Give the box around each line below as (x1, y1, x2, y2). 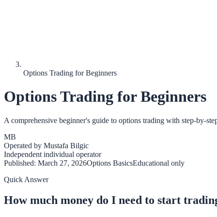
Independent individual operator (4, 150, 101, 158)
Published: (4, 158, 38, 167)
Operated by (4, 141, 44, 150)
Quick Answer (4, 175, 48, 184)
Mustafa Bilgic (44, 141, 89, 150)
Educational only (133, 158, 185, 167)
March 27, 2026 (38, 158, 87, 167)
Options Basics (87, 158, 133, 167)
